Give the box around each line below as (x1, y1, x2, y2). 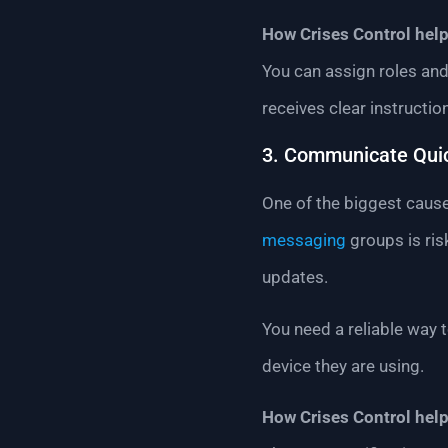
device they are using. (262, 355, 424, 376)
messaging (262, 230, 346, 251)
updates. (262, 267, 328, 288)
